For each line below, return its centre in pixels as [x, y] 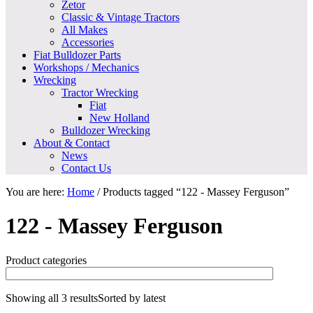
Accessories [88, 42]
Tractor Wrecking [100, 93]
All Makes [85, 30]
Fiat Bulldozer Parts [77, 55]
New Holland [119, 118]
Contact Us [86, 168]
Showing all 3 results [52, 298]
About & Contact [72, 143]
